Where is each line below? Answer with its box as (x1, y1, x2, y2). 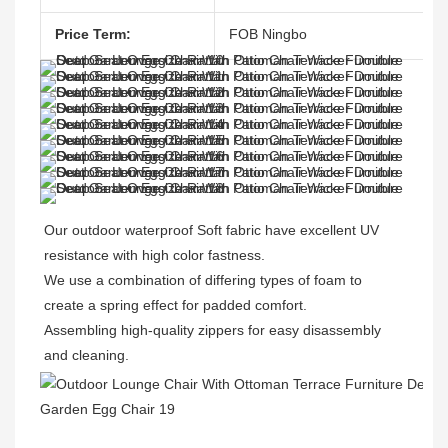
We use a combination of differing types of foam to (44, 272, 362, 289)
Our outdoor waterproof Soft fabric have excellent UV (44, 222, 379, 239)
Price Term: (55, 26, 131, 43)
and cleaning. (44, 347, 129, 364)
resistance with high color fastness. (44, 247, 265, 264)
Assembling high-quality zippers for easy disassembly (44, 322, 381, 339)
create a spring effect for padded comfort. (44, 297, 311, 314)
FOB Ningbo (229, 26, 307, 43)
